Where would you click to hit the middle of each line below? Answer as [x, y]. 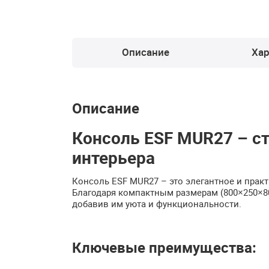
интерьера [113, 158]
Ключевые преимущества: [164, 248]
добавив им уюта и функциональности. [157, 204]
